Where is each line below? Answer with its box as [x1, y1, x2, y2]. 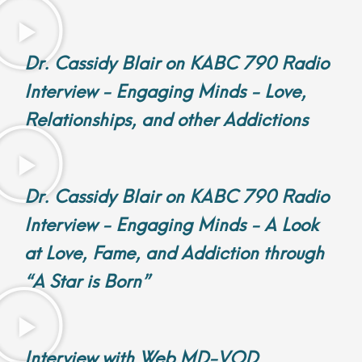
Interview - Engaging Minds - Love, [24, 75, 306, 104]
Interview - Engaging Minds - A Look [24, 208, 318, 238]
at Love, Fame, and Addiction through [24, 237, 324, 266]
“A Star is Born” [24, 265, 149, 294]
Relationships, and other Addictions [24, 103, 308, 133]
